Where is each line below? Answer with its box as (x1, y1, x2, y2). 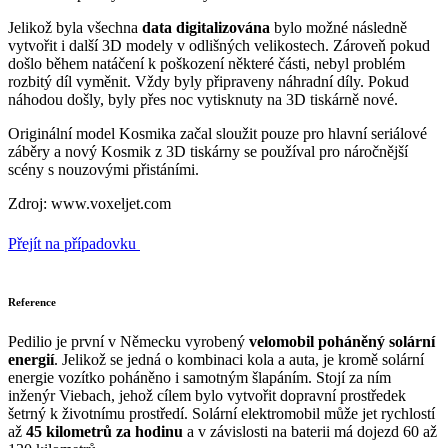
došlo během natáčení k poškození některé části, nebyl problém (8, 54, 405, 72)
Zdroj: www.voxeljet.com (8, 194, 171, 212)
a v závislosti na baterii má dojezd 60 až (183, 422, 437, 440)
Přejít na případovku (8, 234, 136, 252)
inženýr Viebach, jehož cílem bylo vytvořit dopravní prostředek (8, 386, 406, 404)
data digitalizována (142, 18, 270, 36)
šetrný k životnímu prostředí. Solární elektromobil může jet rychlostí (8, 404, 435, 422)
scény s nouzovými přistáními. (8, 160, 199, 178)
